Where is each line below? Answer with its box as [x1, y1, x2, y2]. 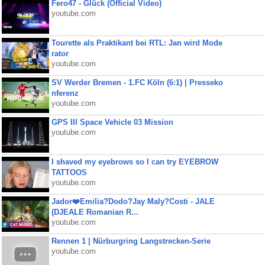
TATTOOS [51, 168, 87, 177]
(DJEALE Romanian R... [51, 208, 138, 216]
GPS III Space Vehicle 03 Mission [51, 118, 173, 127]
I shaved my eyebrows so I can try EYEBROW [51, 157, 218, 166]
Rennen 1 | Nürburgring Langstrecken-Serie [51, 237, 211, 245]
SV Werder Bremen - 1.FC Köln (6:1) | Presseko [51, 78, 223, 87]
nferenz [51, 89, 79, 98]
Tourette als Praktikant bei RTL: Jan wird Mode [51, 38, 222, 47]
